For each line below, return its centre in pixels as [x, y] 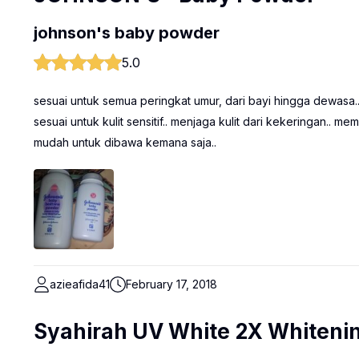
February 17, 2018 [171, 284]
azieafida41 [80, 284]
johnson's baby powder [127, 33]
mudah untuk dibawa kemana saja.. [125, 142]
